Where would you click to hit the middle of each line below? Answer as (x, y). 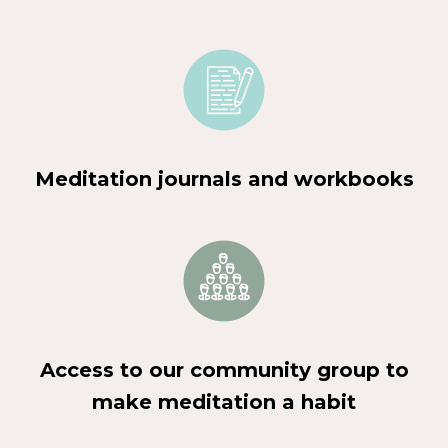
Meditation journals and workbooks (224, 178)
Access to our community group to (224, 369)
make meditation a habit (224, 401)
